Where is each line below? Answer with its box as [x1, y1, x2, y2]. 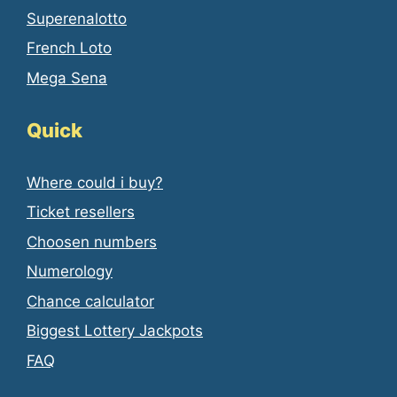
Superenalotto [27, 9, 127, 27]
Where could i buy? [27, 173, 163, 191]
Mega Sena [27, 68, 107, 87]
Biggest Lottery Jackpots [27, 322, 203, 340]
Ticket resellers [27, 203, 135, 222]
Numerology [27, 262, 113, 281]
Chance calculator [27, 292, 154, 310]
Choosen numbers [27, 232, 157, 251]
